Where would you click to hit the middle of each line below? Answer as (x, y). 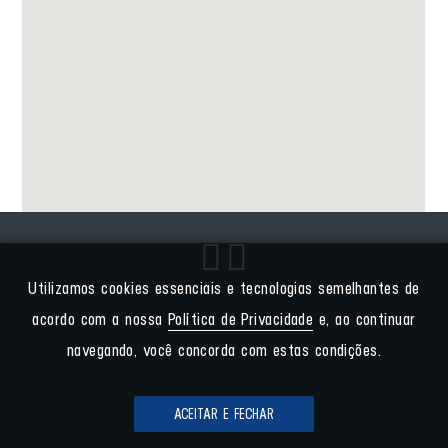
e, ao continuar (364, 319)
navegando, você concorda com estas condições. (224, 350)
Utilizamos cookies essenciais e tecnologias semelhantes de (224, 288)
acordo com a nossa (100, 319)
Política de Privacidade (241, 319)
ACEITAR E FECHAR (224, 414)
